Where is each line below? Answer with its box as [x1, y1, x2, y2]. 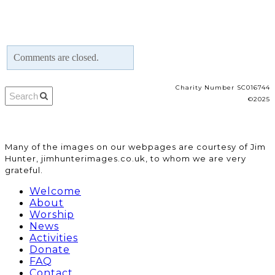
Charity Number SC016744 [176, 83, 270, 91]
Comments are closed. [14, 52, 99, 63]
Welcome [29, 185, 81, 197]
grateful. [5, 165, 43, 175]
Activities [29, 232, 78, 244]
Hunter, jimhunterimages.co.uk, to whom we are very [5, 153, 246, 163]
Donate [29, 244, 70, 255]
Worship [29, 209, 74, 220]
